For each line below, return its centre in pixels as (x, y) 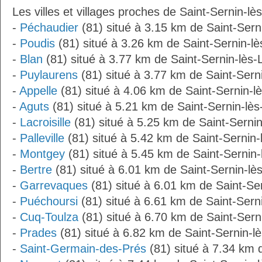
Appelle (38, 91)
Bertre (36, 170)
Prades (38, 233)
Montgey (42, 154)
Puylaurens (49, 75)
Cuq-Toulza (49, 217)
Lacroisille (45, 122)
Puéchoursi (49, 201)
